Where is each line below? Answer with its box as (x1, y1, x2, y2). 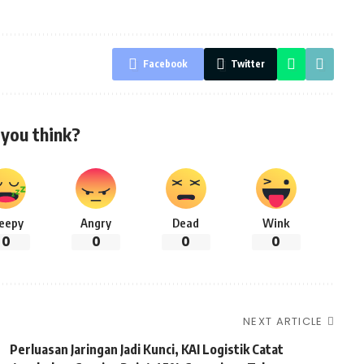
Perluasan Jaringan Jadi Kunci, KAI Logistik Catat (9, 340, 284, 357)
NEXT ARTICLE (243, 313, 323, 329)
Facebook (142, 57, 188, 70)
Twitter (230, 57, 265, 70)
